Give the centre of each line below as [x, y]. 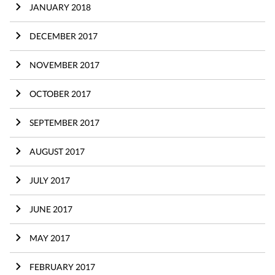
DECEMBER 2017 [64, 36]
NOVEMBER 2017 [64, 64]
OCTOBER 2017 [60, 93]
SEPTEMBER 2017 [64, 122]
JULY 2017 [50, 180]
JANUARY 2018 [60, 7]
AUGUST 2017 [57, 151]
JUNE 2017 [51, 209]
